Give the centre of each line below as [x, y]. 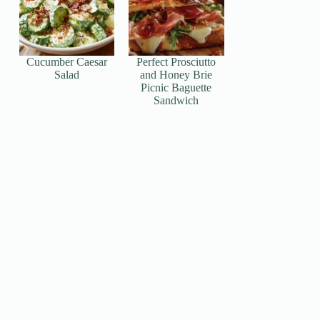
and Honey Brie [176, 74]
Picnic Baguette [176, 87]
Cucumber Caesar [67, 61]
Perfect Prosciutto [176, 61]
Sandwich [176, 100]
